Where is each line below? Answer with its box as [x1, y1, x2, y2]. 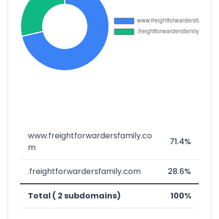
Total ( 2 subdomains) [28, 190, 121, 201]
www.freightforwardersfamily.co [28, 130, 152, 141]
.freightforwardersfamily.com [28, 166, 141, 177]
